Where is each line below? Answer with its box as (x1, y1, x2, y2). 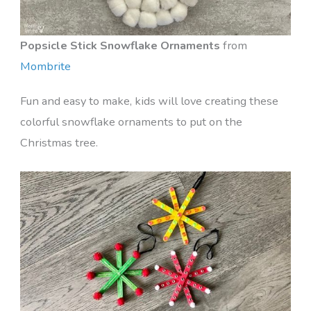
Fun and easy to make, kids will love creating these (19, 92, 278, 109)
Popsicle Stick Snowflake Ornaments (19, 37, 220, 53)
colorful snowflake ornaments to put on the (19, 113, 242, 130)
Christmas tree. (19, 134, 98, 151)
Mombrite (19, 58, 71, 74)
